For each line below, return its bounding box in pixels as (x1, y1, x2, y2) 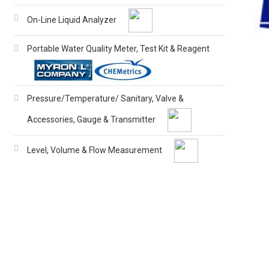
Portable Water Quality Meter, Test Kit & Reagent (27, 44, 210, 53)
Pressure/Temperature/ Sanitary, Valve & (27, 94, 184, 103)
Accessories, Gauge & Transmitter (27, 114, 156, 124)
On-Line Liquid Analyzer (27, 14, 117, 25)
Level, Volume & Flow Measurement (27, 145, 163, 155)
